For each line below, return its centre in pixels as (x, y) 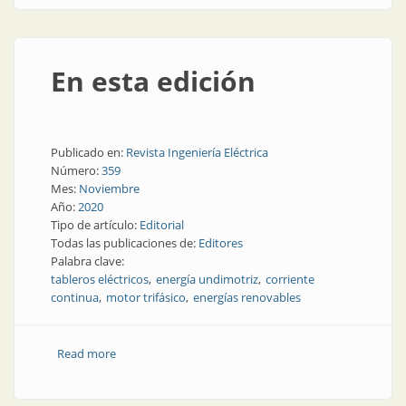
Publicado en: (88, 152)
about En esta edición (174, 353)
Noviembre (109, 188)
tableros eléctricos (100, 279)
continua (75, 297)
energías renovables (247, 297)
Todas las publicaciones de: (125, 243)
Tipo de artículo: (95, 225)
